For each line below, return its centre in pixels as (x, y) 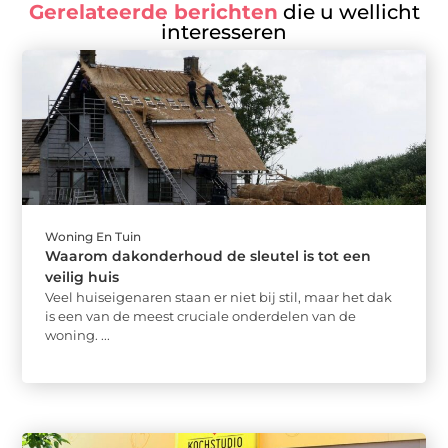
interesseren (224, 32)
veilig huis (82, 277)
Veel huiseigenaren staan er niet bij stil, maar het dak (219, 297)
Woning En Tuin (93, 237)
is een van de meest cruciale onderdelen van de (201, 316)
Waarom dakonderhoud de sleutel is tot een (208, 256)
